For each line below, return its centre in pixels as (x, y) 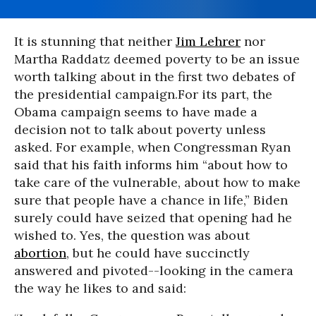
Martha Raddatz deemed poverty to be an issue (157, 59)
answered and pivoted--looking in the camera (154, 271)
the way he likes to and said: (100, 288)
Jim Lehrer (208, 41)
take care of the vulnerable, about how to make (157, 182)
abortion (40, 253)
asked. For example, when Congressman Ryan (152, 147)
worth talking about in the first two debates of (154, 77)
